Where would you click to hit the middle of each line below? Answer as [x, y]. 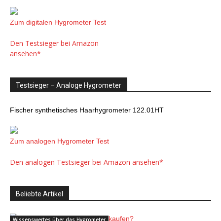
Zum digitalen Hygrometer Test [58, 22]
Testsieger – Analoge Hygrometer [69, 85]
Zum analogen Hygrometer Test [59, 141]
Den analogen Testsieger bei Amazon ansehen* [87, 162]
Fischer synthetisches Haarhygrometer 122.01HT [87, 110]
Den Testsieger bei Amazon [54, 43]
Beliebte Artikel [39, 194]
